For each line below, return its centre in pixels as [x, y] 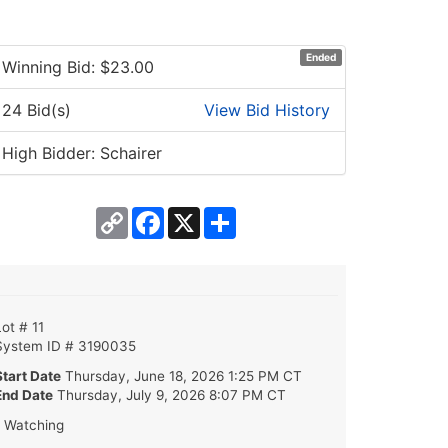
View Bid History [267, 109]
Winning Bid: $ [56, 66]
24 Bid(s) [36, 109]
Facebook [201, 214]
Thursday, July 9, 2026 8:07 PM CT [171, 394]
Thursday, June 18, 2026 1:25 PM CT [183, 375]
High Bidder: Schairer [82, 152]
